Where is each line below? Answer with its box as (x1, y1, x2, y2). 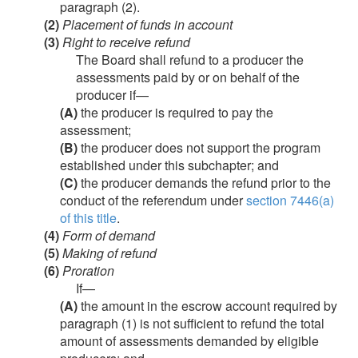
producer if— (76, 86, 149, 104)
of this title (60, 209, 117, 227)
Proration (59, 261, 114, 280)
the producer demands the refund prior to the (78, 173, 331, 192)
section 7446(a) (246, 191, 334, 209)
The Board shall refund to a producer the (76, 50, 304, 69)
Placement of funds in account (59, 15, 233, 34)
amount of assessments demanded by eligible (60, 332, 319, 350)
